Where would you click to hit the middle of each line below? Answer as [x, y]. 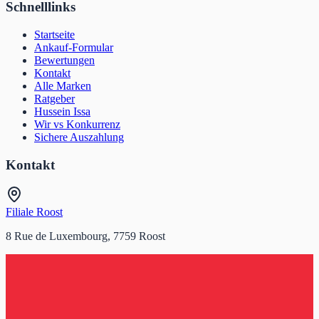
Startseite [54, 34]
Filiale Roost [34, 212]
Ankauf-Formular [74, 47]
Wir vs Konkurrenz [77, 124]
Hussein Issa [62, 111]
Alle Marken [63, 85]
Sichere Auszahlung [79, 137]
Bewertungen [64, 60]
